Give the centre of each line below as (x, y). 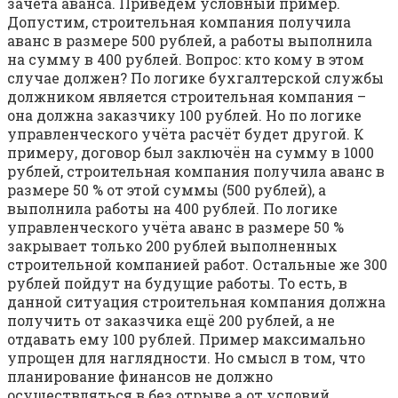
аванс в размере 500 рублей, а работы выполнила (190, 40)
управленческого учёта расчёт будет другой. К (186, 133)
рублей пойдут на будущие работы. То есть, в (177, 283)
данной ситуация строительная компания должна (196, 301)
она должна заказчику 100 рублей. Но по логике (184, 115)
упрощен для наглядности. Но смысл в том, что (186, 357)
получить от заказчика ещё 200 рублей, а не (171, 320)
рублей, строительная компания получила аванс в (196, 171)
